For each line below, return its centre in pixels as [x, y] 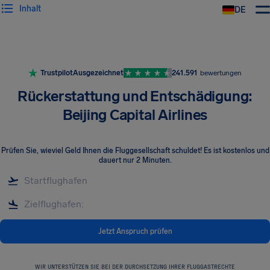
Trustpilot [57, 73]
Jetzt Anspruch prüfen [135, 231]
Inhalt [30, 8]
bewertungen [221, 73]
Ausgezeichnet [98, 73]
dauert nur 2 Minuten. [135, 160]
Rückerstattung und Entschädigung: [135, 96]
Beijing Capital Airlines [135, 115]
